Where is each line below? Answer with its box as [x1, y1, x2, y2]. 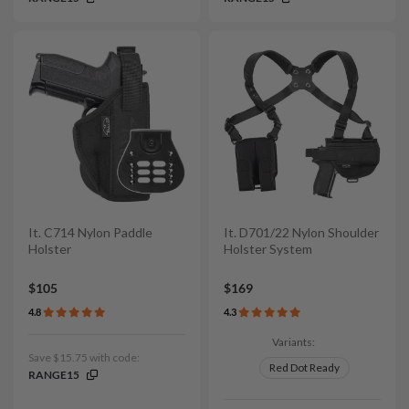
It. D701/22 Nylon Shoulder [224, 225, 379, 241]
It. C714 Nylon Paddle [28, 225, 152, 241]
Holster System [224, 241, 312, 257]
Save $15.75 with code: [28, 350, 140, 364]
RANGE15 [28, 367, 79, 382]
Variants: [271, 334, 315, 349]
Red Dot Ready [268, 360, 340, 374]
